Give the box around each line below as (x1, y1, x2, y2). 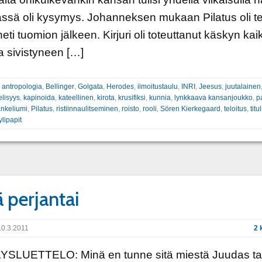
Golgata (77, 82, 103, 91)
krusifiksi (118, 94, 146, 102)
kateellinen (58, 94, 94, 102)
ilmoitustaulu (137, 82, 178, 91)
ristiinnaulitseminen (56, 105, 118, 113)
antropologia (1, 82, 42, 91)
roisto (121, 105, 139, 113)
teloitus (223, 105, 247, 113)
